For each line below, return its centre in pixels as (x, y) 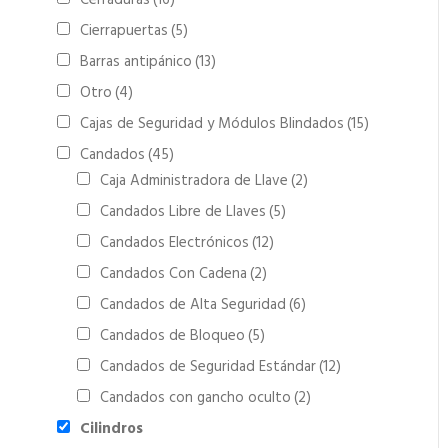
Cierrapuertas (124, 31)
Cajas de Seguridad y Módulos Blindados (212, 124)
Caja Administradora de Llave (194, 181)
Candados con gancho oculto (195, 398)
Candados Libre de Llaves (183, 212)
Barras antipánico (136, 62)
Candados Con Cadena (173, 274)
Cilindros (111, 429)
